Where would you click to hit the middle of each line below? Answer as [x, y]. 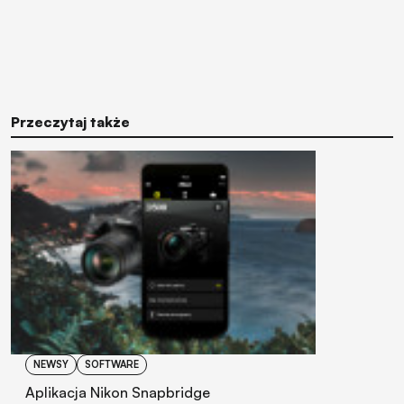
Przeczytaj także [70, 122]
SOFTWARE [112, 364]
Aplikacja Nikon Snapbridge [118, 392]
